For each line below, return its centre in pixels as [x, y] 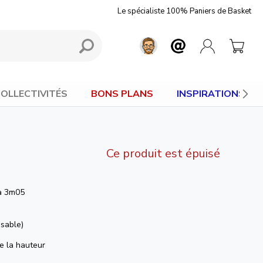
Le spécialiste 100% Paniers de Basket [184, 11]
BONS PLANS [122, 94]
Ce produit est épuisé [163, 154]
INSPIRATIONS [211, 94]
